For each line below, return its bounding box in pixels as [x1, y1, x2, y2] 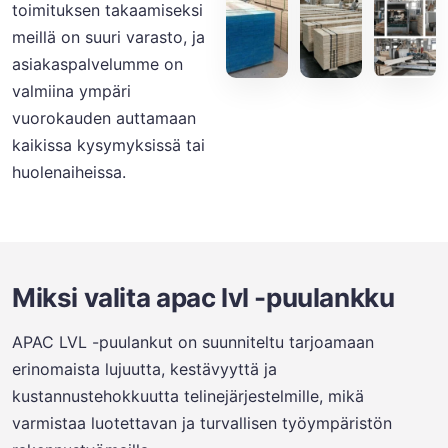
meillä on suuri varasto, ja [12, 27, 205, 47]
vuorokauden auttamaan [12, 108, 196, 128]
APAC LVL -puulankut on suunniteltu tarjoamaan [12, 332, 374, 352]
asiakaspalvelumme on [12, 54, 183, 74]
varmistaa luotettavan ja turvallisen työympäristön [12, 413, 392, 433]
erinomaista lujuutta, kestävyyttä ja [12, 359, 277, 379]
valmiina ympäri [12, 81, 131, 101]
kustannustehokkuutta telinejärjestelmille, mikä [12, 386, 364, 406]
